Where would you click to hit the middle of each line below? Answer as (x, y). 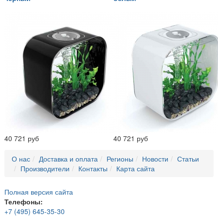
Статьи (188, 159)
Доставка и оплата (68, 159)
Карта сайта (136, 169)
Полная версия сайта (39, 192)
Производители (45, 169)
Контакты (93, 169)
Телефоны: (24, 202)
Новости (155, 159)
